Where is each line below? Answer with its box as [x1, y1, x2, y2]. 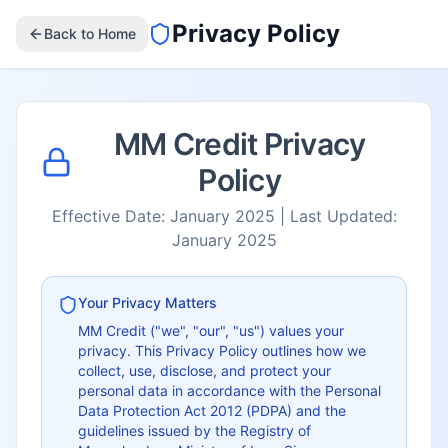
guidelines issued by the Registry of [78, 422, 311, 439]
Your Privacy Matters [78, 294, 217, 311]
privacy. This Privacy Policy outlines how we [78, 342, 366, 359]
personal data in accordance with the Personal [78, 382, 381, 399]
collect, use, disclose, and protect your [78, 362, 331, 379]
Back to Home [44, 25, 136, 42]
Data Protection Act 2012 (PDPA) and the [78, 402, 346, 419]
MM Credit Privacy [114, 126, 366, 162]
